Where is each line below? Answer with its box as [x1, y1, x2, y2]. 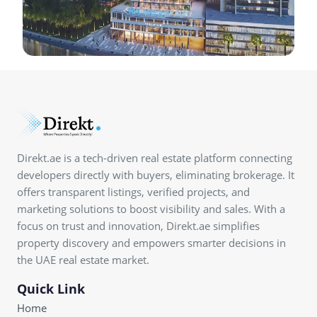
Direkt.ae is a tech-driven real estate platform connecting [17, 151, 292, 165]
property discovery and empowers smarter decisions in [17, 236, 286, 250]
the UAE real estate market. [17, 253, 149, 267]
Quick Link [17, 280, 85, 297]
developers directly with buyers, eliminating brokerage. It [17, 168, 294, 182]
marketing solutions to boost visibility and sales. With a [17, 202, 285, 216]
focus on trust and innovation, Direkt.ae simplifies [17, 219, 260, 233]
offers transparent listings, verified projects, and [17, 185, 250, 199]
